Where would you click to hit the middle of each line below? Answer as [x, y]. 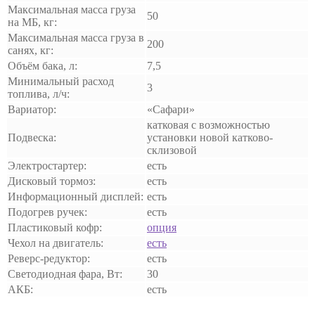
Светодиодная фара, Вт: [65, 274]
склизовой [172, 150]
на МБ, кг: [32, 22]
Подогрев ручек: [47, 212]
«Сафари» [171, 110]
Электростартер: [47, 166]
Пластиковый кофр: [55, 228]
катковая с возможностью [208, 125]
